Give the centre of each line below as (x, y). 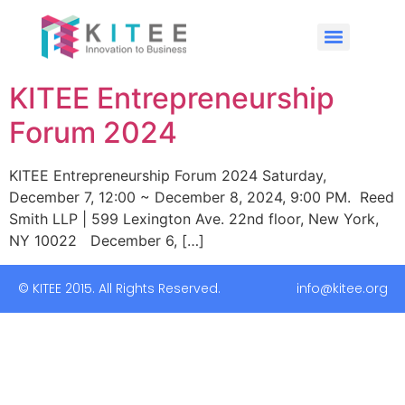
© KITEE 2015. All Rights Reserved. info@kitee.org (202, 288)
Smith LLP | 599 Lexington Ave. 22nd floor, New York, (194, 219)
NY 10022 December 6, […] (107, 241)
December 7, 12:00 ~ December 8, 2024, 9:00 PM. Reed (202, 198)
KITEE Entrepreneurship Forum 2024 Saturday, (168, 176)
